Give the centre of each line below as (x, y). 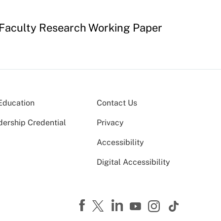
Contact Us (117, 103)
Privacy (110, 123)
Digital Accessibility (133, 162)
